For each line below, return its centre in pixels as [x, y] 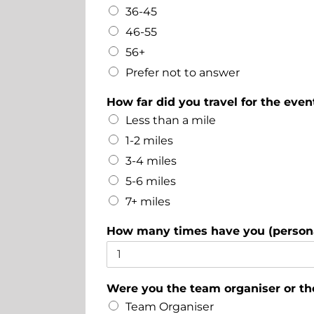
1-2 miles [149, 140]
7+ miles [148, 201]
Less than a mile [170, 120]
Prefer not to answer [182, 72]
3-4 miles [151, 161]
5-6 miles [150, 181]
